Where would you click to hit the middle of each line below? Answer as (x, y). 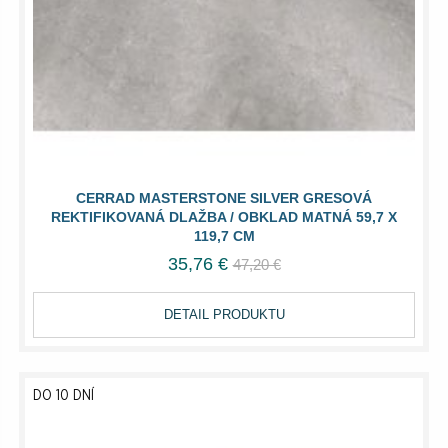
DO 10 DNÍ (63, 395)
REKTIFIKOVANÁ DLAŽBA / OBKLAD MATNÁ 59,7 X (224, 216)
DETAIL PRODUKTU (224, 314)
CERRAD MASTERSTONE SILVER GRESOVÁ (224, 197)
